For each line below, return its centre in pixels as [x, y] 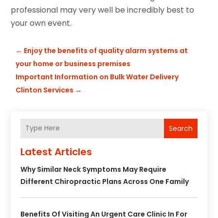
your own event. [41, 23]
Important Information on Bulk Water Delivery [97, 77]
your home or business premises [73, 64]
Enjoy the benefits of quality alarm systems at [106, 50]
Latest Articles [56, 152]
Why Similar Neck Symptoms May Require [94, 169]
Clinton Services [45, 90]
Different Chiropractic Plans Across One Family [105, 181]
